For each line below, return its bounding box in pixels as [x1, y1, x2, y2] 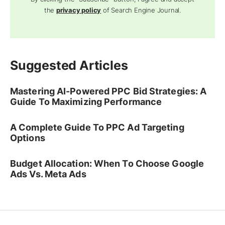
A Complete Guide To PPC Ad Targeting [10, 122, 184, 133]
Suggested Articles [10, 58, 128, 73]
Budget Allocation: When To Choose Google [10, 158, 204, 169]
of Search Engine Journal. [101, 6, 181, 15]
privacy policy [56, 6, 101, 15]
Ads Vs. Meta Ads [10, 169, 86, 180]
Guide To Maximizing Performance [10, 96, 162, 107]
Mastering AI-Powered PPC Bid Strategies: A [10, 86, 207, 97]
